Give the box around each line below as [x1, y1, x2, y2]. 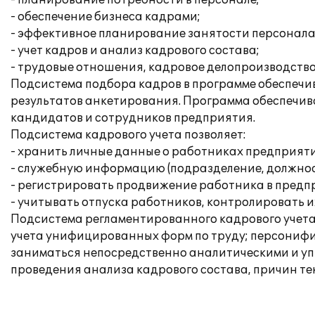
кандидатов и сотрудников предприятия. [11, 111, 255, 125]
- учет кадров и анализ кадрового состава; [11, 44, 259, 58]
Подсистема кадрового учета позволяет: [11, 128, 246, 142]
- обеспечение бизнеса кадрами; [11, 10, 200, 24]
